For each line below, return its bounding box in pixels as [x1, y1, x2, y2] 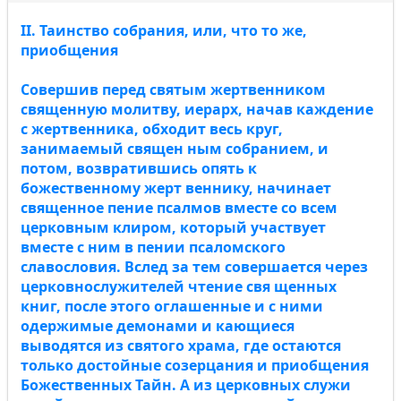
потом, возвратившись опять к [21, 158, 257, 178]
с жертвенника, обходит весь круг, [21, 119, 283, 139]
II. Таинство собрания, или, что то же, [21, 21, 307, 40]
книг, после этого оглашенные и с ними [21, 296, 323, 316]
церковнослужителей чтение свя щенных [21, 277, 337, 296]
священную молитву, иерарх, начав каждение [21, 99, 373, 119]
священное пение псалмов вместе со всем [21, 198, 337, 218]
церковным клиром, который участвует [21, 218, 326, 237]
